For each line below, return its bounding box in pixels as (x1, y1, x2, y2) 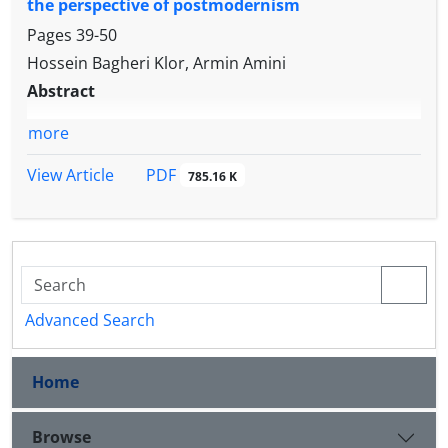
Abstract (27, 80, 95, 102)
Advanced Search (25, 308, 155, 331)
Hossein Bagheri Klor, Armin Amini (27, 52, 286, 74)
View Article (27, 163, 114, 186)
